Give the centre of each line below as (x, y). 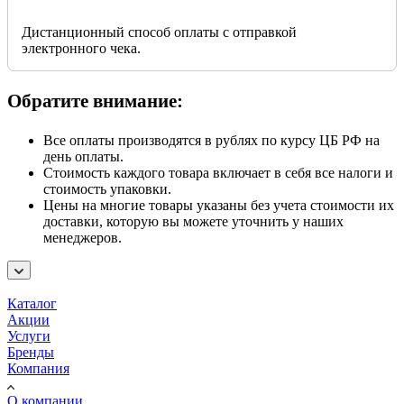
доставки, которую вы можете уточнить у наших (193, 221)
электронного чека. (81, 49)
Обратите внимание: (95, 101)
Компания (38, 368)
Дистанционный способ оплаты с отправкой (159, 32)
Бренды (31, 352)
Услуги (29, 335)
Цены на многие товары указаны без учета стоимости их (219, 205)
